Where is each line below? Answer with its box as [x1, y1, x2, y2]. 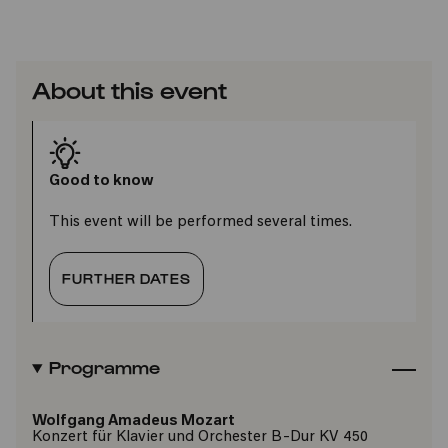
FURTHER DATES [62, 270, 191, 287]
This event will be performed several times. [49, 215, 352, 230]
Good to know [49, 174, 154, 189]
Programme [48, 356, 160, 377]
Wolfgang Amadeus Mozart [32, 414, 235, 429]
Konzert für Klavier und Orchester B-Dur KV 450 [32, 430, 368, 445]
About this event [32, 75, 227, 103]
